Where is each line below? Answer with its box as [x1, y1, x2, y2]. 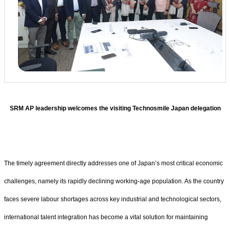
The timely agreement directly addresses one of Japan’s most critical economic [4, 160, 223, 167]
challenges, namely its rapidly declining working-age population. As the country [4, 178, 224, 185]
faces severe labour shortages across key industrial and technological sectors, [4, 196, 221, 203]
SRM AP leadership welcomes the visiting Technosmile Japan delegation [9, 105, 221, 112]
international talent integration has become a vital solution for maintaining [4, 214, 208, 221]
